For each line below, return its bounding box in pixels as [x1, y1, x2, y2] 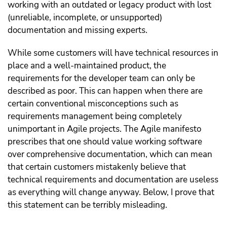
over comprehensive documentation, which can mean [8, 148, 212, 161]
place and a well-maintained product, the [8, 60, 166, 72]
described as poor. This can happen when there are [8, 85, 203, 97]
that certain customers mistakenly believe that [8, 161, 186, 173]
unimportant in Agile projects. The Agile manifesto [8, 123, 201, 135]
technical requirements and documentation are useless [8, 174, 218, 186]
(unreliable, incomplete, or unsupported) [8, 12, 162, 24]
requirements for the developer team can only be [8, 72, 195, 85]
